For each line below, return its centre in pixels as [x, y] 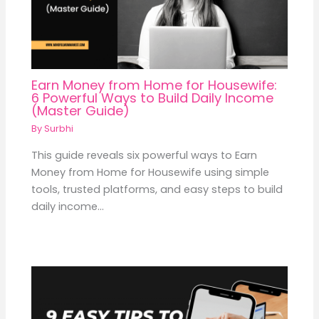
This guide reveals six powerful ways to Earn [145, 156]
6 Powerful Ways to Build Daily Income [153, 98]
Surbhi [59, 129]
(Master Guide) [81, 111]
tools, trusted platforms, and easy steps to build [157, 190]
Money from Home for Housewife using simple [151, 173]
